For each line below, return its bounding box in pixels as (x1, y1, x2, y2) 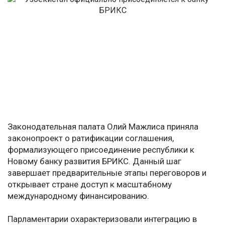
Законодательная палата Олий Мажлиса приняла (8, 122, 198, 132)
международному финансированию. (8, 191, 149, 201)
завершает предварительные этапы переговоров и (8, 168, 206, 178)
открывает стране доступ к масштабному (8, 179, 172, 190)
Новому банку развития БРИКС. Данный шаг (8, 156, 181, 167)
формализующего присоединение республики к (8, 145, 194, 155)
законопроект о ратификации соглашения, (8, 133, 174, 144)
